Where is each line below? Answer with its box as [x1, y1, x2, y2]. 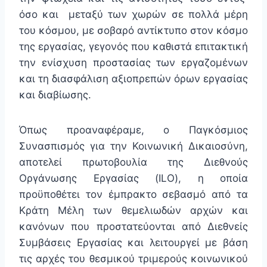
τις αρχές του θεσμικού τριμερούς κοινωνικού [19, 253, 248, 265]
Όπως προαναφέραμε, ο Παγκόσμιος [19, 124, 248, 136]
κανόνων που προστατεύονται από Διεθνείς [19, 221, 248, 233]
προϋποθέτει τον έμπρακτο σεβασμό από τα [19, 188, 248, 201]
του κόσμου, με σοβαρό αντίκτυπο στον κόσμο [19, 24, 248, 37]
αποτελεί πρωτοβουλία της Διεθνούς [19, 156, 248, 169]
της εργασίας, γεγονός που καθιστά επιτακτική [19, 41, 248, 53]
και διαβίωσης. [19, 89, 91, 101]
